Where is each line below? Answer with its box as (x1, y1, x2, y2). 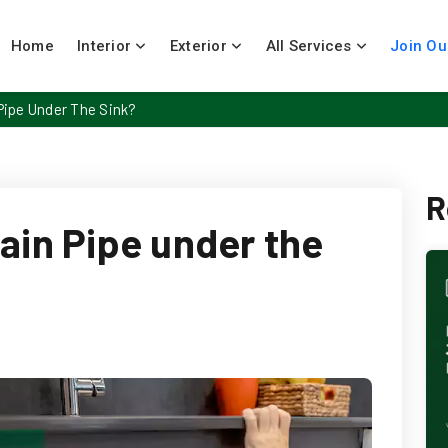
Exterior (169, 37, 231, 55)
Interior (77, 37, 136, 55)
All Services (265, 37, 352, 55)
